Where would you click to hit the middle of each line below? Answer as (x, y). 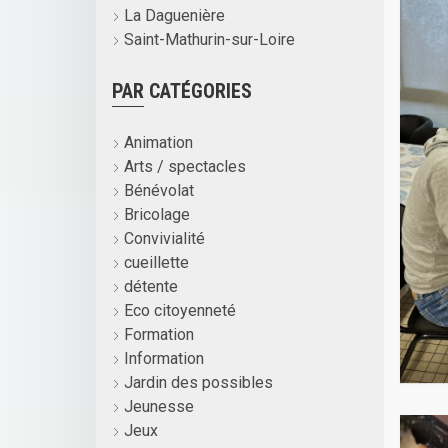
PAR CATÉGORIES (182, 90)
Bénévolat (157, 190)
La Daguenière (172, 15)
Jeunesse (157, 406)
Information (162, 358)
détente (149, 286)
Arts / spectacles (183, 166)
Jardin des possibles (196, 382)
